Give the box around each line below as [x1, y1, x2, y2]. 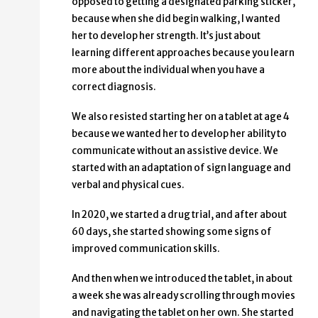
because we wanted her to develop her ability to [72, 128, 287, 141]
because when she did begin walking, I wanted [72, 13, 280, 26]
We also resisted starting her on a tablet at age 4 [72, 111, 290, 124]
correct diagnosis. [72, 81, 156, 94]
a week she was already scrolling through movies [72, 290, 295, 302]
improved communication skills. [72, 243, 220, 256]
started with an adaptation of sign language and [72, 162, 291, 175]
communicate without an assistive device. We [72, 145, 278, 158]
